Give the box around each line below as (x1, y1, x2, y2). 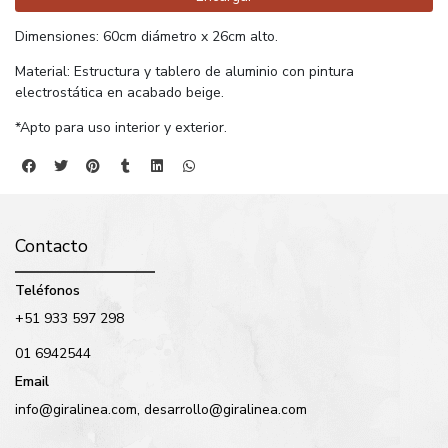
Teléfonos (15, 280, 80, 300)
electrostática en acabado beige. (15, 82, 224, 102)
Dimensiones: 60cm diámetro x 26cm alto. (15, 26, 278, 46)
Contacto (15, 233, 88, 258)
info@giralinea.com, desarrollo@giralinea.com (15, 399, 307, 419)
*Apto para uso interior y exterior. (15, 117, 231, 137)
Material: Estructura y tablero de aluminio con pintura (15, 61, 354, 81)
